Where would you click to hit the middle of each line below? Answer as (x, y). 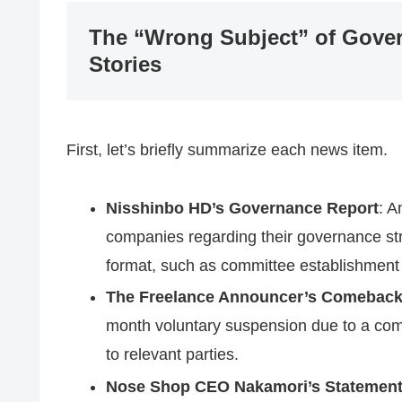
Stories (125, 65)
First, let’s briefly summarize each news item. (227, 150)
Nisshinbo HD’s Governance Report (242, 208)
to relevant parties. (172, 355)
